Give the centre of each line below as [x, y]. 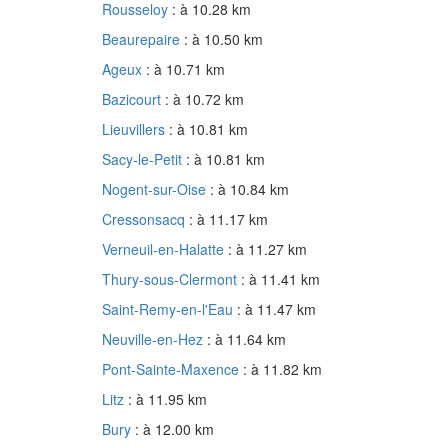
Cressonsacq [145, 219]
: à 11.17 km [228, 219]
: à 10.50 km [223, 39]
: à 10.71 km [185, 69]
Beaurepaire [143, 39]
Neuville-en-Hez [154, 339]
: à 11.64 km [246, 339]
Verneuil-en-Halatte [165, 249]
